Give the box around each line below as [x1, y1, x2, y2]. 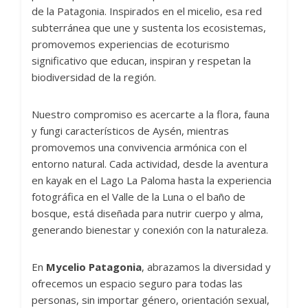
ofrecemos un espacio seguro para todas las [32, 276, 243, 291]
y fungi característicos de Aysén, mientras [32, 124, 229, 138]
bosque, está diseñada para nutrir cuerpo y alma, [32, 206, 263, 221]
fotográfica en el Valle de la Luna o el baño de [32, 190, 245, 204]
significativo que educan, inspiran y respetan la [32, 54, 251, 68]
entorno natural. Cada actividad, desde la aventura [32, 157, 268, 171]
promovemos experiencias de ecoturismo [32, 37, 230, 52]
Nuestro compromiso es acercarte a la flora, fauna [32, 107, 269, 122]
